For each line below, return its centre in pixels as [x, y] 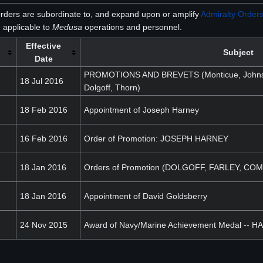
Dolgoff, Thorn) [112, 87]
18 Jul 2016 [41, 81]
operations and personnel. [132, 27]
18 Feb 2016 [43, 110]
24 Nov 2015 [43, 225]
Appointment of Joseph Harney [141, 110]
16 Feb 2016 [43, 139]
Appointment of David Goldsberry [145, 196]
